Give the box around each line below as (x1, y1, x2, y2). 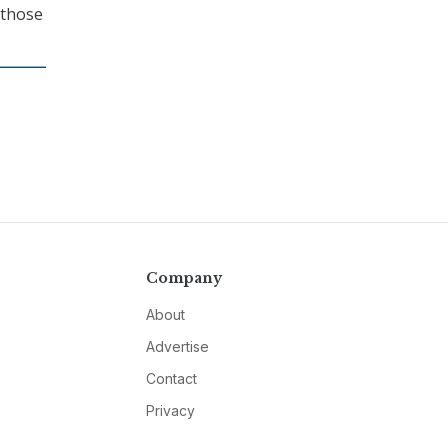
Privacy (145, 402, 195, 420)
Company (145, 269, 222, 288)
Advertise (145, 338, 209, 356)
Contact (145, 370, 197, 388)
